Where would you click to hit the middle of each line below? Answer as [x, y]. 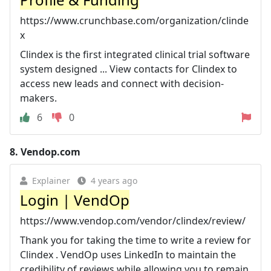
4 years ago [114, 180]
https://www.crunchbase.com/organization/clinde [134, 20]
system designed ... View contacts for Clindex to [129, 69]
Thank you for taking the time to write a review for [135, 240]
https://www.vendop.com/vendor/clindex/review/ [133, 220]
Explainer [51, 180]
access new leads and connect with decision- [122, 83]
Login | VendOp [75, 200]
